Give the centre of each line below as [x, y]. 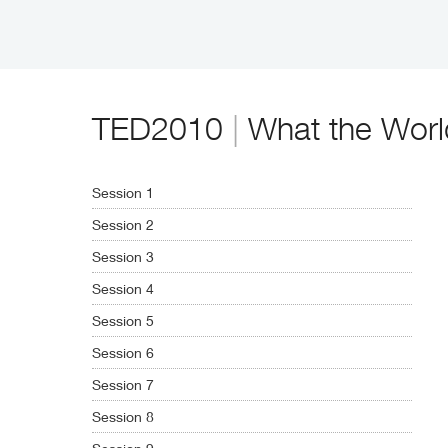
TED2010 [162, 128]
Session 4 [123, 289]
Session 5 [123, 321]
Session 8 [123, 417]
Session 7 [123, 385]
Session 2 [123, 225]
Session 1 [123, 193]
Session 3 [123, 257]
